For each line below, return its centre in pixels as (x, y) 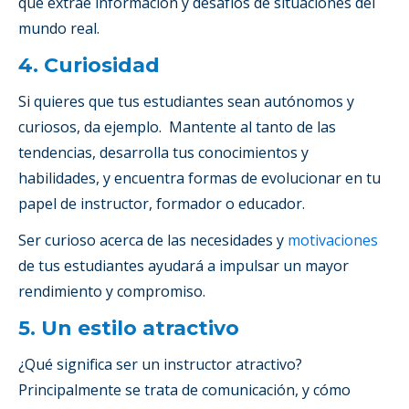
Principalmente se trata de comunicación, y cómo (184, 389)
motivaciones (333, 240)
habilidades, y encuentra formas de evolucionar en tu (199, 178)
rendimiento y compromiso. (112, 291)
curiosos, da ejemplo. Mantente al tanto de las (177, 126)
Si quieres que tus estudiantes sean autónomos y (186, 101)
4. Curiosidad (89, 65)
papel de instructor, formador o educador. (162, 203)
